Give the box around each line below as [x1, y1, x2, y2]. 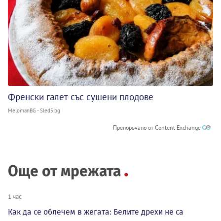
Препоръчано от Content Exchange [113, 124, 202, 132]
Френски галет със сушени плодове [8, 91, 153, 103]
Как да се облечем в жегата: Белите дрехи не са [8, 207, 184, 217]
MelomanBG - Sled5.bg [8, 107, 60, 114]
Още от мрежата [8, 162, 121, 181]
